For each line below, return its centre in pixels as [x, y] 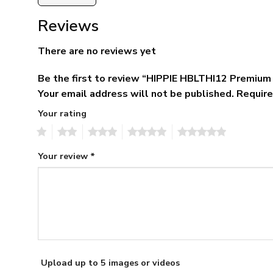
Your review [64, 156]
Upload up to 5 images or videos [110, 263]
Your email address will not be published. [136, 94]
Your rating [62, 114]
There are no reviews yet [97, 51]
